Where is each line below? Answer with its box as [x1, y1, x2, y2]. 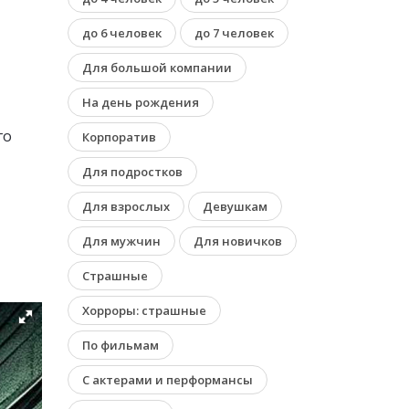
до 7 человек [194, 24, 274, 41]
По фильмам [82, 336, 159, 353]
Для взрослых [82, 197, 170, 215]
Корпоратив [82, 128, 156, 145]
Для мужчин [82, 232, 161, 249]
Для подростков [82, 163, 183, 180]
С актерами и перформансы [82, 371, 253, 388]
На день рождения [82, 93, 199, 110]
